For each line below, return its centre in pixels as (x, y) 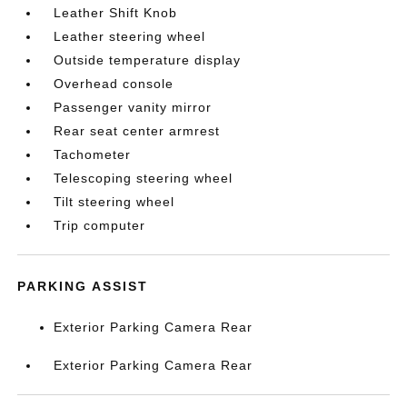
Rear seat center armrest (137, 131)
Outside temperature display (148, 60)
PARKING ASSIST (83, 286)
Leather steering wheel (130, 36)
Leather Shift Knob (116, 13)
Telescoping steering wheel (144, 178)
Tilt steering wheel (114, 202)
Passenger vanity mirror (133, 107)
